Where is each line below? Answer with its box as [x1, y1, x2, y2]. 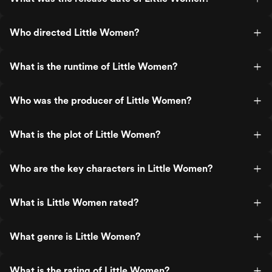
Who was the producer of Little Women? [10, 95, 191, 106]
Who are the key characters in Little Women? [10, 163, 212, 174]
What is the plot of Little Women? [10, 129, 160, 140]
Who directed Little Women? [10, 27, 139, 38]
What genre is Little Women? [10, 231, 140, 242]
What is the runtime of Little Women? [10, 61, 177, 72]
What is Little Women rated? [10, 197, 138, 208]
